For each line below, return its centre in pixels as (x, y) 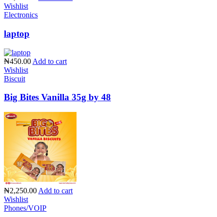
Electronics (21, 15)
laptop (17, 33)
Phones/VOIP (25, 208)
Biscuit (15, 78)
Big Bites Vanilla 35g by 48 (57, 97)
